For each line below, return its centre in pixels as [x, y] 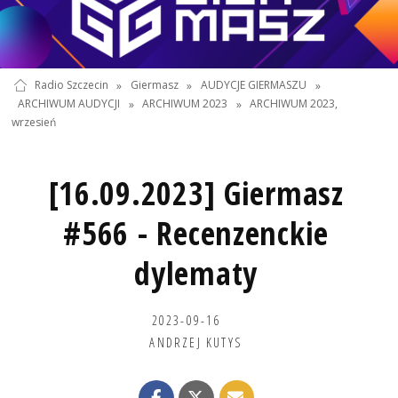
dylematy [196, 273]
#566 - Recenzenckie [196, 233]
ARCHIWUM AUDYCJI [68, 104]
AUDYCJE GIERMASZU [254, 85]
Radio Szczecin [71, 85]
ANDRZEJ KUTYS [196, 342]
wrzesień [34, 123]
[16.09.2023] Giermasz [196, 193]
